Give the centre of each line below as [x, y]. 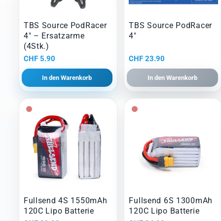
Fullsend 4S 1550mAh [65, 201]
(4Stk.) [36, 46]
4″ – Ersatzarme [54, 36]
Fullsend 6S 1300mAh [171, 201]
